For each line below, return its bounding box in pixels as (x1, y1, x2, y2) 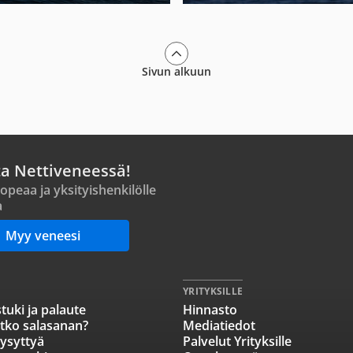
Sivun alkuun (142, 64, 211, 79)
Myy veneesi (5, 227, 80, 244)
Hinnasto (183, 301, 237, 318)
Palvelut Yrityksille (183, 333, 292, 350)
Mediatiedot (183, 317, 255, 334)
